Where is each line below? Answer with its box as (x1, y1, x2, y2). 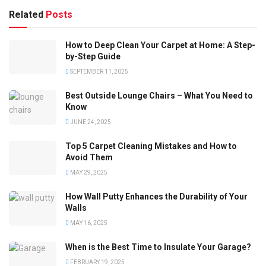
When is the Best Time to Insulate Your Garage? (65, 242, 251, 252)
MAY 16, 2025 (69, 220, 107, 227)
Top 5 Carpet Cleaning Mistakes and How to (65, 141, 237, 151)
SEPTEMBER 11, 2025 (69, 68, 128, 75)
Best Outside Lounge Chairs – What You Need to (65, 91, 253, 101)
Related (9, 9, 43, 21)
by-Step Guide (65, 52, 121, 62)
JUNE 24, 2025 (69, 119, 111, 126)
